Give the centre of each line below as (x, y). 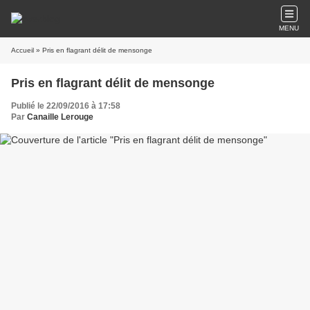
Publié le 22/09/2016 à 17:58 (66, 106)
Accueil (22, 50)
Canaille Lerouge (60, 117)
